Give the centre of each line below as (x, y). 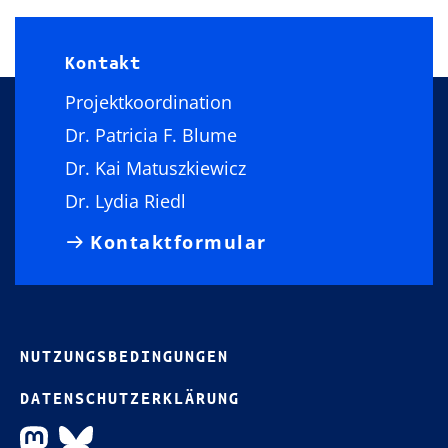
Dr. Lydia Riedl (125, 201)
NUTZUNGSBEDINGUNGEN (124, 356)
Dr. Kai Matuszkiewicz (155, 168)
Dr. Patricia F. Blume (151, 135)
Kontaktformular (178, 241)
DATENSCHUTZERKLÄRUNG (130, 398)
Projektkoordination (148, 102)
